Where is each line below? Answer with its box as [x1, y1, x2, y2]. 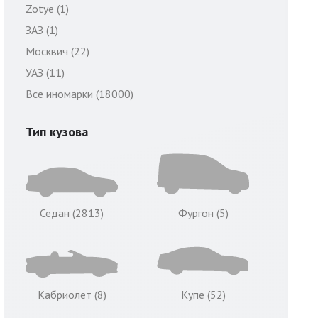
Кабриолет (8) [37, 287, 106, 302]
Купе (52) [180, 287, 226, 302]
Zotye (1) [26, 1, 69, 16]
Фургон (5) [177, 206, 229, 220]
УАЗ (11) [26, 65, 65, 79]
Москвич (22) [26, 44, 89, 58]
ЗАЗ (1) [26, 23, 58, 37]
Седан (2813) [40, 206, 104, 220]
